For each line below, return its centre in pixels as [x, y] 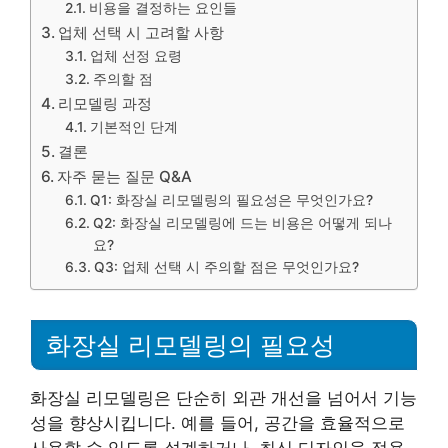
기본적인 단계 [133, 127]
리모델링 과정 [105, 103]
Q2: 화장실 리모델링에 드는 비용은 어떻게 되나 [242, 223]
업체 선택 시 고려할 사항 [141, 32]
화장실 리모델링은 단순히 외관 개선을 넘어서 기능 [223, 397]
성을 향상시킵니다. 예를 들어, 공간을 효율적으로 [217, 422]
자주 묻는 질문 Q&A [125, 176]
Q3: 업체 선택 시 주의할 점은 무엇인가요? [226, 267]
